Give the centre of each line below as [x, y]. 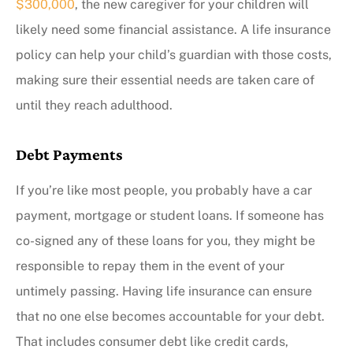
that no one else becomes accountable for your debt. [170, 316]
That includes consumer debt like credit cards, [152, 341]
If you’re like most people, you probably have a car [164, 190]
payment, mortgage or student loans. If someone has [170, 215]
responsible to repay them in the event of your [150, 266]
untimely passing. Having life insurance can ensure [164, 291]
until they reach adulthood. [94, 105]
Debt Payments [69, 154]
